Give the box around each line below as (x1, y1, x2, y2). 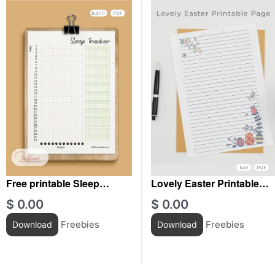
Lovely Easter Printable (150, 176, 259, 190)
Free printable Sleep (6, 176, 99, 190)
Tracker (6, 190, 41, 205)
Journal (150, 190, 187, 205)
